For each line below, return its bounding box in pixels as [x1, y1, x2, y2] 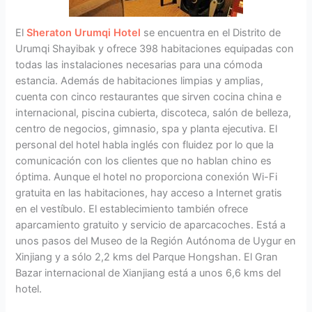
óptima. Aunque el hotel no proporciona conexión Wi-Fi [15, 171, 278, 184]
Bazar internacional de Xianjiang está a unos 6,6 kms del [15, 267, 281, 280]
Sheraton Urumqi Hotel [26, 26, 141, 40]
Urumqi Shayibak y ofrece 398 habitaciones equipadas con [15, 42, 295, 56]
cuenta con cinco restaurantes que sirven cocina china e [15, 91, 282, 104]
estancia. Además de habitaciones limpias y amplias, [15, 75, 264, 88]
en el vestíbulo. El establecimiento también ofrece [15, 203, 249, 216]
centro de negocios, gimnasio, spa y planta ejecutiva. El [15, 123, 278, 136]
